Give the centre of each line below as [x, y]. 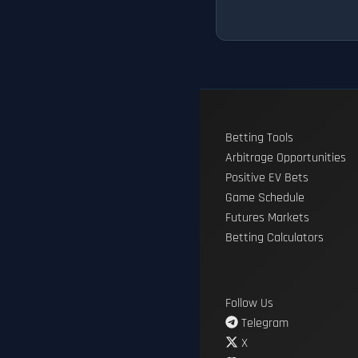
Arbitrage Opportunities [286, 158]
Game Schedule [265, 198]
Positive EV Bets [267, 178]
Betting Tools [259, 138]
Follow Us [249, 304]
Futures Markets [267, 218]
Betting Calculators [274, 238]
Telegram [263, 324]
